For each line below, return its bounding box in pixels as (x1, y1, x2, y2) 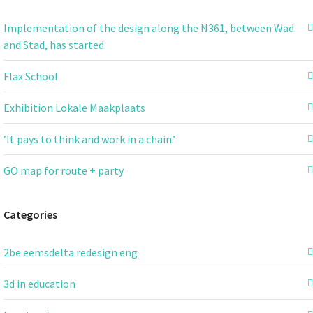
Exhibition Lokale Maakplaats (3, 100, 145, 115)
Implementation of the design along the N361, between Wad (3, 20, 294, 35)
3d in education (3, 276, 75, 291)
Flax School (3, 68, 58, 83)
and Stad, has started (3, 37, 104, 52)
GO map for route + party (3, 163, 124, 177)
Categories (3, 207, 57, 221)
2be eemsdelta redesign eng (3, 245, 138, 259)
